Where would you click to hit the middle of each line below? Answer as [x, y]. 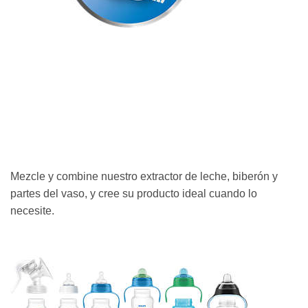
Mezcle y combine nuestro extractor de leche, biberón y [144, 176]
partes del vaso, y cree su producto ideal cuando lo [134, 193]
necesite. [32, 210]
